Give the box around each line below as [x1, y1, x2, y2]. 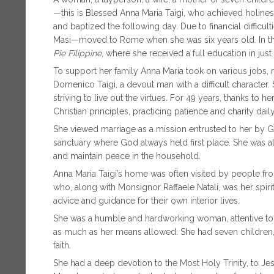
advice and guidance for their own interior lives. [53, 195, 240, 206]
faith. [53, 240, 71, 250]
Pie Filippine [53, 48, 102, 58]
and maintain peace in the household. [53, 150, 201, 161]
